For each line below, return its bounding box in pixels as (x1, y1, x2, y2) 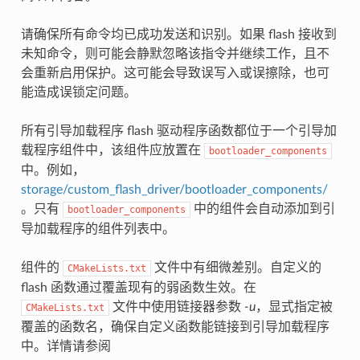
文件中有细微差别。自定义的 (150, 260, 321, 274)
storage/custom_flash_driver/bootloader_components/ (20, 182, 328, 196)
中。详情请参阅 (20, 339, 111, 353)
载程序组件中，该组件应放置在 (20, 143, 204, 157)
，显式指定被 (255, 300, 333, 313)
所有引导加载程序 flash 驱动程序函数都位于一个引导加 (20, 124, 337, 137)
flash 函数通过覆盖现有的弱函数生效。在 (20, 280, 256, 294)
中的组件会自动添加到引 (190, 202, 335, 215)
